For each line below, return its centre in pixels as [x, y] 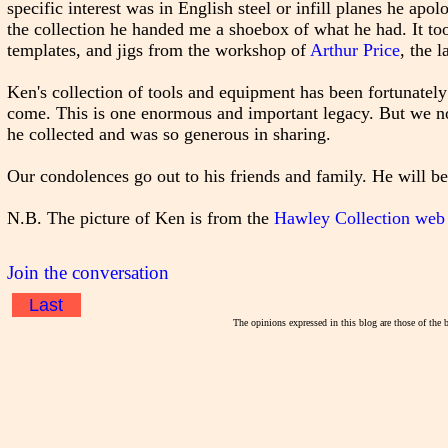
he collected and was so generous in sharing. [168, 134]
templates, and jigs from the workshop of [158, 50]
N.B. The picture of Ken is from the [140, 218]
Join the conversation [87, 272]
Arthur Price [354, 50]
